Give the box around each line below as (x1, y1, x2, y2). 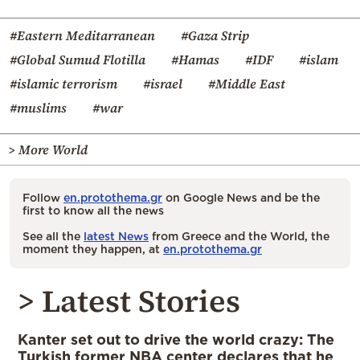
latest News (84, 230, 149, 243)
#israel (143, 75, 182, 93)
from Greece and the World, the (149, 230, 329, 243)
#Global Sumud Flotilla (10, 51, 145, 69)
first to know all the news (22, 204, 164, 217)
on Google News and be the (162, 191, 320, 204)
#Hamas (171, 51, 219, 69)
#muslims (10, 99, 67, 117)
